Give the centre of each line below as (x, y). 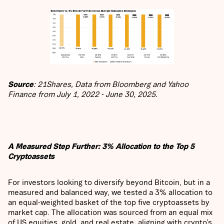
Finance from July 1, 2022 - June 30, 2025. (83, 94)
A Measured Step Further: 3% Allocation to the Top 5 (101, 146)
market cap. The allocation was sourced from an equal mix (110, 212)
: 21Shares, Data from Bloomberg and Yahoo (111, 84)
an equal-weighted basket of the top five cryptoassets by (109, 202)
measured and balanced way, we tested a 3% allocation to (110, 192)
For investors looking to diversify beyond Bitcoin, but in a (109, 182)
